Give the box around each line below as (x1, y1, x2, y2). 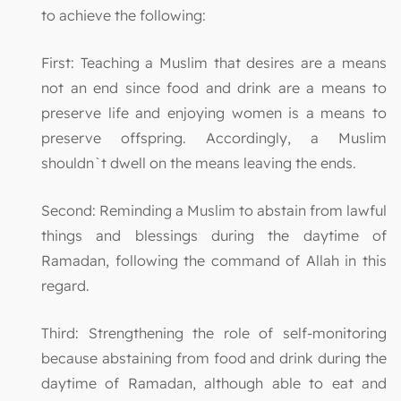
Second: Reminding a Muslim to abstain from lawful (41, 200, 387, 219)
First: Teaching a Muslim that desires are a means (41, 53, 387, 72)
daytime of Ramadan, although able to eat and (41, 373, 387, 392)
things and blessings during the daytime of (41, 226, 387, 244)
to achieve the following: (41, 5, 206, 24)
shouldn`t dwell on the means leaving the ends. (41, 153, 360, 172)
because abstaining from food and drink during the (41, 348, 387, 367)
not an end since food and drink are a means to (41, 78, 387, 97)
